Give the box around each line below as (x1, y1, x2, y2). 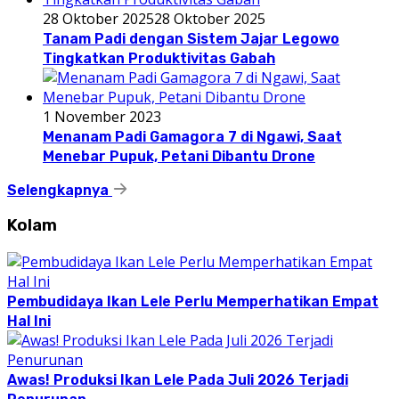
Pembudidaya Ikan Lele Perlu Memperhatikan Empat (7, 293, 379, 311)
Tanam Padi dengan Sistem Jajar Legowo (43, 29, 339, 47)
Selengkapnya (7, 181, 112, 199)
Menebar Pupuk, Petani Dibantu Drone (43, 147, 315, 165)
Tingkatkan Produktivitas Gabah (43, 49, 275, 67)
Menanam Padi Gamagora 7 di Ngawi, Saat (43, 127, 342, 145)
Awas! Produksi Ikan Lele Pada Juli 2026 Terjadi (7, 371, 348, 389)
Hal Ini (7, 313, 51, 330)
